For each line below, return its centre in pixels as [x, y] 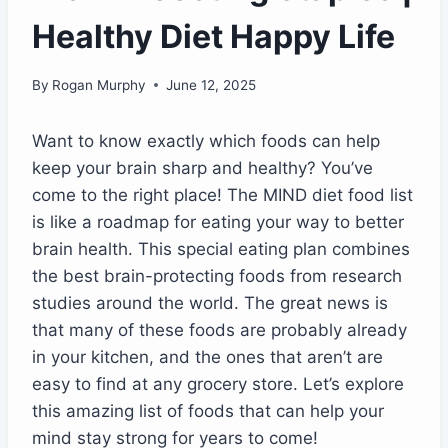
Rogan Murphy [99, 84]
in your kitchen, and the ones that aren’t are [207, 356]
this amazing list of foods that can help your [208, 410]
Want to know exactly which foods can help [206, 140]
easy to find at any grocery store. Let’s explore [218, 383]
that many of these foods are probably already [219, 329]
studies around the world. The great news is [210, 302]
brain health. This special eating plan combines [221, 248]
